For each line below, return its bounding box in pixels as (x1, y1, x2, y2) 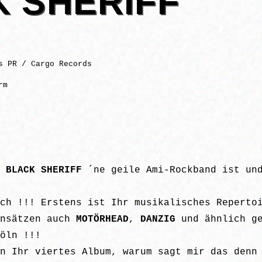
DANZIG (140, 214, 175, 225)
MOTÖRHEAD (76, 214, 129, 225)
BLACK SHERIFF (6, 165, 82, 176)
